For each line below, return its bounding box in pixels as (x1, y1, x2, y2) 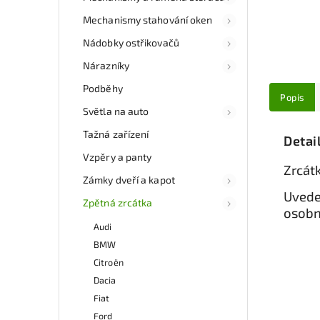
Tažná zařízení (83, 127, 149, 140)
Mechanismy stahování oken (83, 13, 213, 26)
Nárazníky (83, 59, 129, 71)
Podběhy (83, 81, 123, 94)
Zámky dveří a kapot (83, 173, 175, 186)
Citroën (94, 256, 124, 268)
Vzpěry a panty (83, 150, 152, 163)
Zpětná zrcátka (83, 196, 153, 209)
